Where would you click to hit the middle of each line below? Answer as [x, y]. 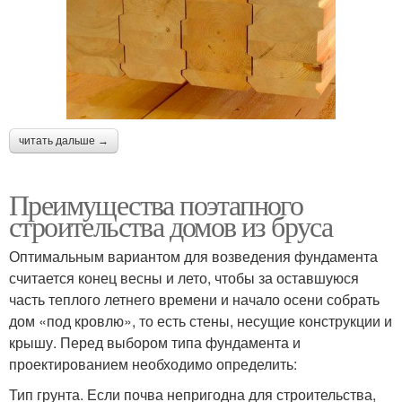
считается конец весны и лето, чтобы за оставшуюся [184, 277]
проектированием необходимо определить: [153, 363]
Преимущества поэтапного [156, 204]
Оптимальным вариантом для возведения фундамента [193, 256]
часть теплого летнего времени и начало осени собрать [194, 299]
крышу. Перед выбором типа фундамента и [155, 342]
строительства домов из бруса [171, 225]
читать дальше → [64, 140]
